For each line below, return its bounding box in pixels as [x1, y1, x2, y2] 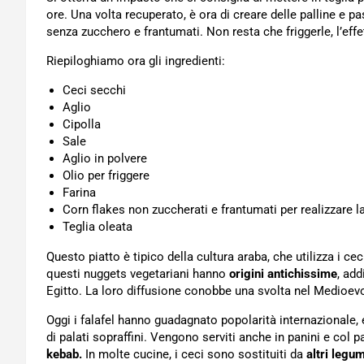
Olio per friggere [63, 167, 149, 183]
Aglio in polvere [63, 150, 147, 166]
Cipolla [63, 116, 101, 132]
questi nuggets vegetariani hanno [46, 266, 226, 281]
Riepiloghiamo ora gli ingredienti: [46, 53, 225, 68]
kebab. [46, 346, 82, 362]
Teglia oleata [63, 219, 132, 234]
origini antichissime [226, 266, 337, 281]
